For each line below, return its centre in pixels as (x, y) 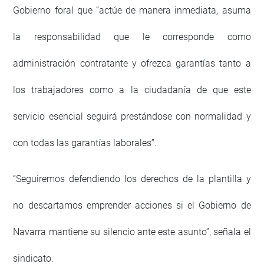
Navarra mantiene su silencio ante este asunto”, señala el (132, 232)
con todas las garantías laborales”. (85, 143)
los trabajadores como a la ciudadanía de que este (132, 90)
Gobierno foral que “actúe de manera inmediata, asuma (132, 10)
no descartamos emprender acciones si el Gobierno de (132, 205)
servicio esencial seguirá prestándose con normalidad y (132, 116)
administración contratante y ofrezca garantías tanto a (132, 63)
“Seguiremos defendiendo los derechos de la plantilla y (132, 179)
